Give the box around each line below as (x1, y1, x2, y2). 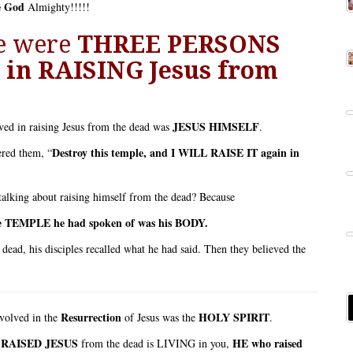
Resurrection (61, 309, 121, 326)
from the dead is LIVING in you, (78, 336, 232, 351)
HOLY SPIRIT (199, 309, 269, 326)
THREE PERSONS (77, 31, 281, 59)
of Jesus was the (121, 310, 199, 325)
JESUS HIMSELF (173, 118, 259, 136)
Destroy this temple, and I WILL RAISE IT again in (52, 144, 299, 162)
